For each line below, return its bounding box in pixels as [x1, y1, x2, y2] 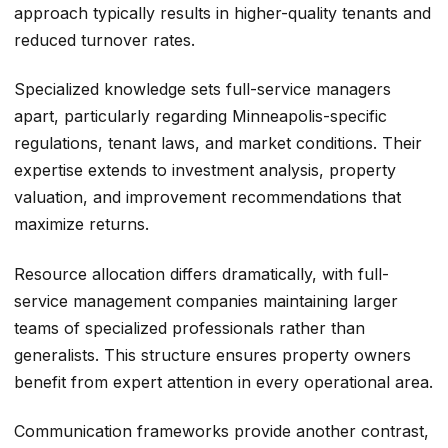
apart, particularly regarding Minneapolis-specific [14, 106, 387, 127]
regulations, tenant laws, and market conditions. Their [14, 133, 422, 154]
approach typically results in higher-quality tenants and [14, 2, 431, 23]
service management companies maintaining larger [14, 290, 398, 311]
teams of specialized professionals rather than [14, 317, 365, 338]
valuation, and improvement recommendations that [14, 187, 401, 208]
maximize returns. [14, 214, 149, 235]
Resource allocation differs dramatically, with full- [14, 263, 389, 284]
